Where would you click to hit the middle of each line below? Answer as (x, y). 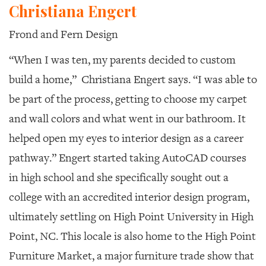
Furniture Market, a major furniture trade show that (132, 256)
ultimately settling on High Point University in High (131, 216)
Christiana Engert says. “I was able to (168, 79)
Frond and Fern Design (64, 34)
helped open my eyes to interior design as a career (126, 138)
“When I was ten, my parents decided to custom (122, 60)
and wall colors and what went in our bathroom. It (127, 118)
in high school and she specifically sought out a (119, 177)
